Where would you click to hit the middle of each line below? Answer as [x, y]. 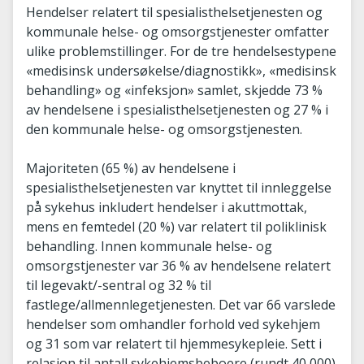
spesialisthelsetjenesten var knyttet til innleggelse [179, 187]
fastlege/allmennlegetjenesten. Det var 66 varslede [181, 304]
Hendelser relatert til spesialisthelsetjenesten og [174, 12]
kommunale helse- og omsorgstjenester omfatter [178, 31]
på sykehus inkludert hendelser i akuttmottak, [167, 207]
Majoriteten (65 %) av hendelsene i [131, 168]
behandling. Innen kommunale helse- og [149, 246]
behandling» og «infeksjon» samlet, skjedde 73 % [174, 90]
